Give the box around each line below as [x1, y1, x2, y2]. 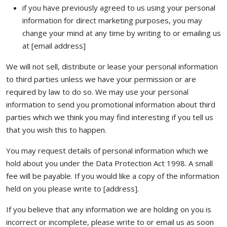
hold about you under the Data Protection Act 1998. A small [6, 158, 213, 168]
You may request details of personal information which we [6, 145, 208, 156]
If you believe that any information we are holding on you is [6, 204, 211, 214]
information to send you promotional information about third [6, 99, 215, 109]
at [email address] [22, 41, 86, 51]
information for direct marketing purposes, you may [22, 15, 202, 25]
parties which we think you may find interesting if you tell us [6, 112, 213, 122]
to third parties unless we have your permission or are [6, 74, 196, 84]
